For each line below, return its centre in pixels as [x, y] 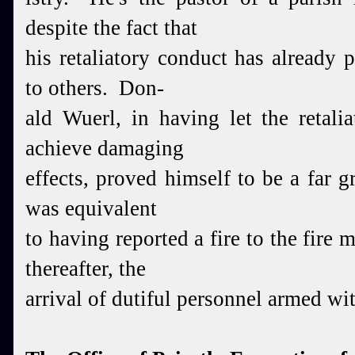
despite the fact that [111, 28]
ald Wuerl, [78, 118]
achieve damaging [105, 148]
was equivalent [91, 208]
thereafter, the [86, 269]
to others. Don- [95, 88]
